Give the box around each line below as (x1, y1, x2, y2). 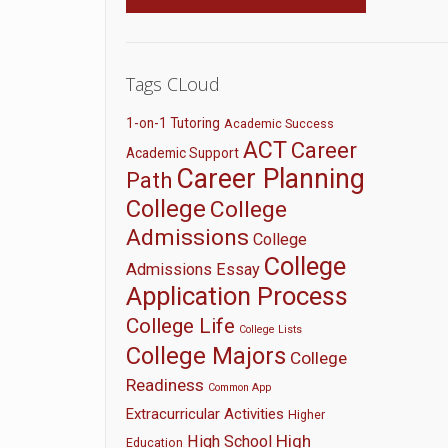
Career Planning (176, 163, 366, 195)
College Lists (239, 323, 303, 336)
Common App (208, 381, 272, 394)
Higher (288, 407, 326, 422)
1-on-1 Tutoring (126, 115, 221, 131)
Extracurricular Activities (126, 405, 285, 423)
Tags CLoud (126, 72, 221, 96)
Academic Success (224, 116, 335, 131)
